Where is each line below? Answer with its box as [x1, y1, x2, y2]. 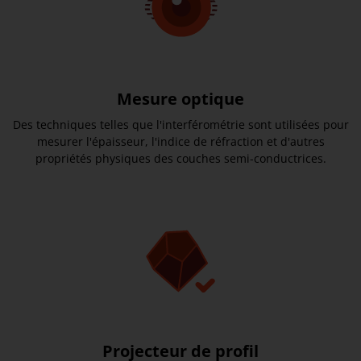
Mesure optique [117, 87, 244, 110]
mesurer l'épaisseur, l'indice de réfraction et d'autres [36, 133, 325, 149]
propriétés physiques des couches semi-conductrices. [35, 150, 326, 166]
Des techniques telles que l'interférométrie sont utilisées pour [12, 116, 349, 132]
